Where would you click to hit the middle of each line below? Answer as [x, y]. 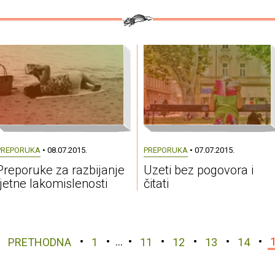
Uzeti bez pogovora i [198, 170]
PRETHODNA [40, 242]
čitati [156, 183]
